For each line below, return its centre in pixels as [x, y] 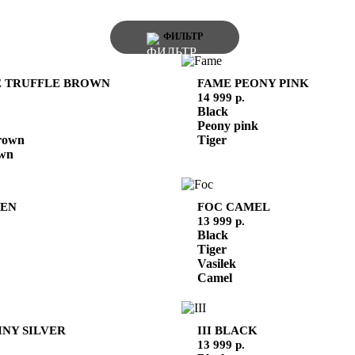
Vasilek [217, 263]
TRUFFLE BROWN [57, 82]
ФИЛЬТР [183, 37]
